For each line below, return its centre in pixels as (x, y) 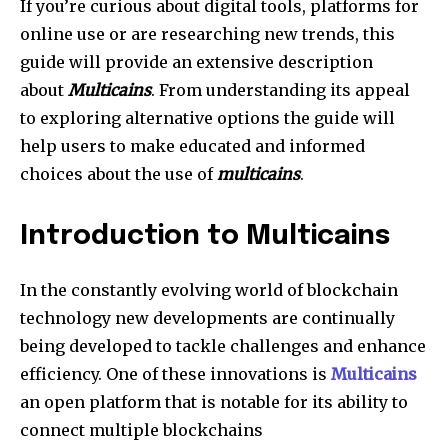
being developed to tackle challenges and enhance (223, 345)
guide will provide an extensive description (196, 61)
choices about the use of (118, 173)
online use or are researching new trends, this (207, 33)
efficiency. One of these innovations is (175, 373)
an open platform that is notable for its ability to (214, 401)
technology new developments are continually (207, 317)
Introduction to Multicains (205, 236)
